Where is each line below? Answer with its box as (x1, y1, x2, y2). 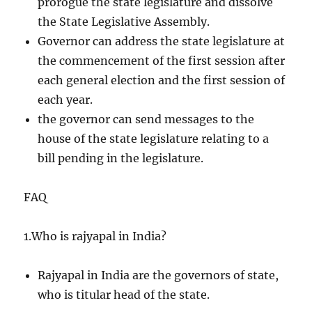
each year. (38, 92, 93, 107)
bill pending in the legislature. (38, 150, 204, 165)
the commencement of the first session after (38, 53, 286, 68)
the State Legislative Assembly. (38, 14, 210, 29)
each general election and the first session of (38, 72, 286, 87)
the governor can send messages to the (38, 111, 255, 126)
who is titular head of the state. (38, 287, 210, 302)
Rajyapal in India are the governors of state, (38, 267, 279, 282)
